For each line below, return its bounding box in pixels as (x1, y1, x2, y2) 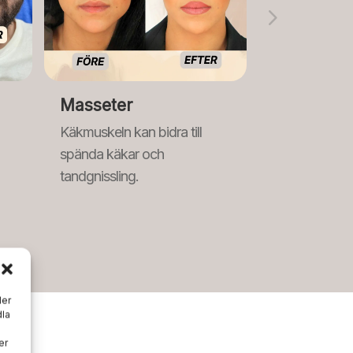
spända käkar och (59, 145, 164, 162)
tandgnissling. (59, 167, 139, 184)
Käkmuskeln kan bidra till (59, 123, 202, 140)
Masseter (59, 95, 132, 115)
